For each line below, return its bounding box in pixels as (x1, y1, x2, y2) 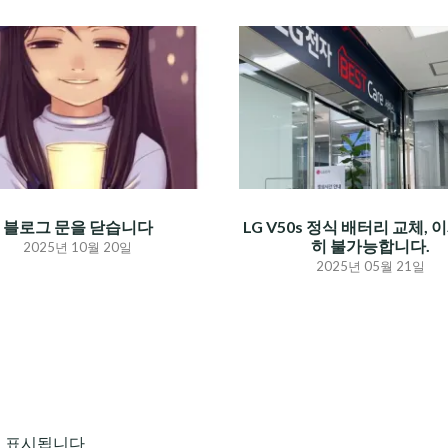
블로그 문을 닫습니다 (2, 217, 153, 237)
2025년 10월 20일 (23, 239, 133, 256)
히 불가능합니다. (310, 236, 430, 256)
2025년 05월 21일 (315, 258, 425, 275)
